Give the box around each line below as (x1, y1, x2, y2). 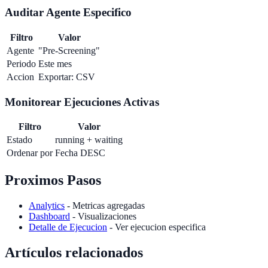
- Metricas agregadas (65, 200, 145, 211)
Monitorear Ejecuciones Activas (5, 95, 159, 108)
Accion (7, 71, 34, 82)
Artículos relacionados (5, 245, 143, 261)
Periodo (7, 58, 36, 69)
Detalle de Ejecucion (29, 222, 107, 233)
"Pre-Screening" (38, 45, 100, 56)
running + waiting (55, 135, 123, 145)
